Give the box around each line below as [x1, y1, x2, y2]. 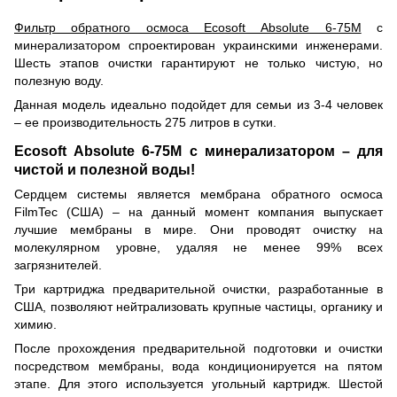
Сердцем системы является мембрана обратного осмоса [14, 187, 383, 202]
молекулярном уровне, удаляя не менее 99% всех [14, 240, 383, 255]
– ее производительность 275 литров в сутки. [14, 114, 276, 129]
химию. [14, 317, 57, 332]
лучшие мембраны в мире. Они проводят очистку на [14, 222, 383, 237]
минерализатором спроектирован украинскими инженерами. [14, 37, 383, 52]
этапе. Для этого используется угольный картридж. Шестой [14, 377, 383, 392]
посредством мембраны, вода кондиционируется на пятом [14, 359, 383, 374]
